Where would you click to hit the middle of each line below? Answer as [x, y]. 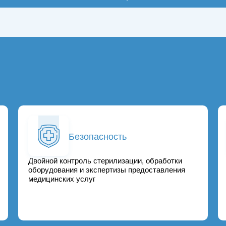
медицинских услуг [62, 179]
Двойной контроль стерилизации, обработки [105, 160]
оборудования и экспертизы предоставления [106, 169]
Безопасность [97, 135]
